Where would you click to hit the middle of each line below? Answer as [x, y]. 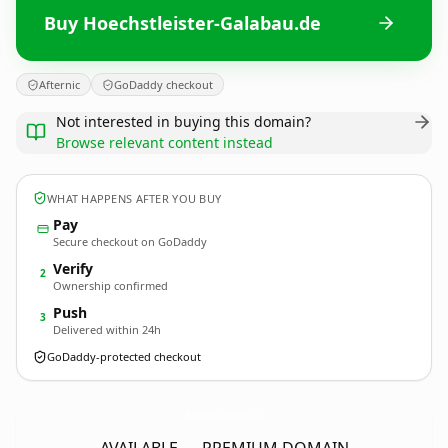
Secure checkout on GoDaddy [130, 241]
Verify [73, 268]
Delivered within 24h [107, 329]
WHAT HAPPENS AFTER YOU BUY [134, 198]
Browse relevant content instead [164, 142]
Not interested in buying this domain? [183, 121]
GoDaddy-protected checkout [124, 356]
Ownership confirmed [110, 285]
